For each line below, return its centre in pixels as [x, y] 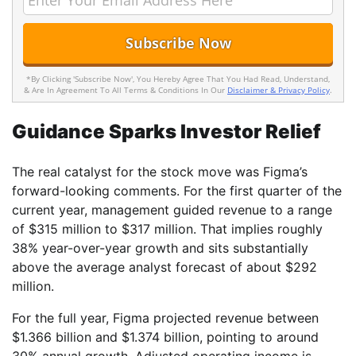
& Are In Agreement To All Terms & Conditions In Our [126, 89]
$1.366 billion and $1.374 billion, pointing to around [165, 337]
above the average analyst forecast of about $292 [164, 267]
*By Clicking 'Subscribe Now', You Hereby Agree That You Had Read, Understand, [178, 78]
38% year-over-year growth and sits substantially [160, 248]
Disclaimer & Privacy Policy [279, 89]
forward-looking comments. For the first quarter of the [177, 191]
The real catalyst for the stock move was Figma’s [160, 172]
